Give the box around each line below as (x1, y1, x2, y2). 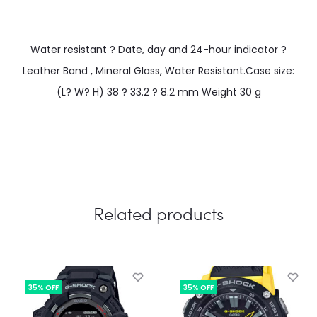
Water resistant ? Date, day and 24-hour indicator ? (30, 42, 287, 57)
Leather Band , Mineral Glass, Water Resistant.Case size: (23, 63, 294, 78)
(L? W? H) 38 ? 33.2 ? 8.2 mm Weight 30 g (56, 84, 261, 99)
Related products (93, 201, 224, 225)
